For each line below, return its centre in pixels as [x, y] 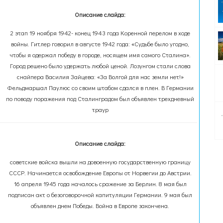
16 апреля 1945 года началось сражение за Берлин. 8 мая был [100, 184]
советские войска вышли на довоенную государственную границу [100, 162]
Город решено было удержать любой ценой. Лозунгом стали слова [100, 66]
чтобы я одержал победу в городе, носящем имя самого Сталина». [100, 55]
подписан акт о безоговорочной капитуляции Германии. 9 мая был [100, 195]
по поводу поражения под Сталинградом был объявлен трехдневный [100, 99]
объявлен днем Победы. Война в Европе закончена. [100, 206]
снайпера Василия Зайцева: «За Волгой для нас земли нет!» [100, 77]
